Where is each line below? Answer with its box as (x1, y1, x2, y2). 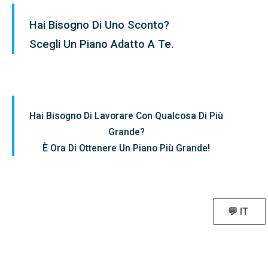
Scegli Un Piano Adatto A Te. (29, 37, 174, 51)
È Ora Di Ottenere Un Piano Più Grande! (42, 142, 210, 154)
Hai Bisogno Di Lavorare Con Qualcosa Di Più (29, 109, 223, 121)
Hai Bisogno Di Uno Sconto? (29, 18, 169, 32)
